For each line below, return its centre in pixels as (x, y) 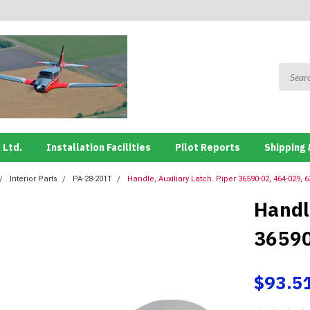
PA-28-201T (92, 179)
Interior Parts (34, 179)
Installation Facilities (98, 147)
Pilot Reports (207, 147)
